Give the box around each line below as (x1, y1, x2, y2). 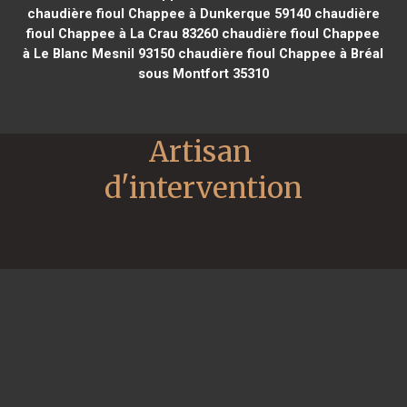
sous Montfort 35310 (137, 65, 269, 82)
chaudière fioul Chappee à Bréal (174, 45, 384, 62)
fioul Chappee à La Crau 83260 (26, 25, 219, 42)
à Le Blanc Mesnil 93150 (23, 45, 175, 62)
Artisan (149, 133, 252, 170)
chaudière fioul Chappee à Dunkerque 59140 (26, 5, 311, 22)
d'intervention (104, 169, 303, 206)
